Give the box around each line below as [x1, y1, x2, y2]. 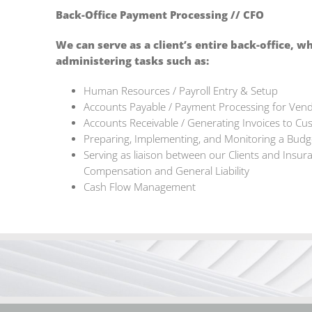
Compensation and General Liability [83, 164, 249, 178]
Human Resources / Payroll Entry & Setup [83, 84, 278, 97]
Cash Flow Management [83, 180, 196, 194]
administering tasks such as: [55, 54, 209, 68]
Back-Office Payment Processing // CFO [55, 8, 264, 22]
